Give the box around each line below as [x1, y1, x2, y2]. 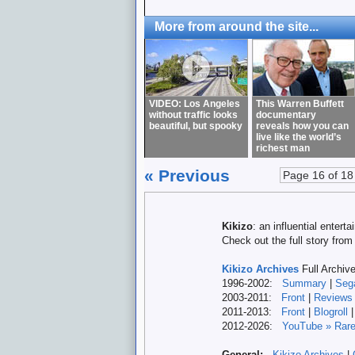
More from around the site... [155, 20, 319, 33]
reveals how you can [256, 120, 349, 132]
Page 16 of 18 [283, 169, 353, 181]
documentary [256, 109, 316, 120]
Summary [282, 277, 326, 289]
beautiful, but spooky [149, 120, 242, 132]
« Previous [144, 166, 230, 185]
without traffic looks [149, 109, 238, 120]
